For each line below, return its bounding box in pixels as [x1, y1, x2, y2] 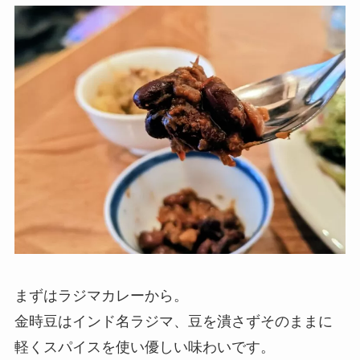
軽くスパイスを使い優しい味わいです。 [14, 339, 275, 356]
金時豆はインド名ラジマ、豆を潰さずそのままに [14, 313, 333, 330]
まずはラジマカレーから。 [14, 288, 188, 305]
